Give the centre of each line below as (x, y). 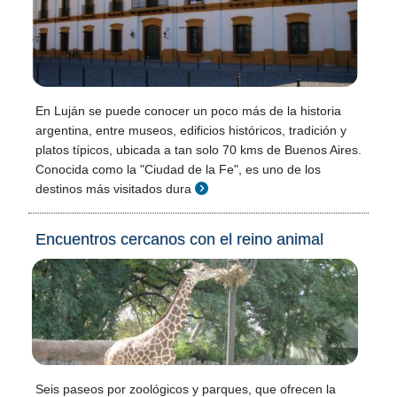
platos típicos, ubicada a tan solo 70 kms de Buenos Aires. (198, 150)
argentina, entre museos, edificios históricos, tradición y (191, 130)
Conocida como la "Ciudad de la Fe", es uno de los (178, 169)
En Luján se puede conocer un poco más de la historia (188, 111)
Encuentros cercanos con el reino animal (179, 239)
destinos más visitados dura (113, 189)
